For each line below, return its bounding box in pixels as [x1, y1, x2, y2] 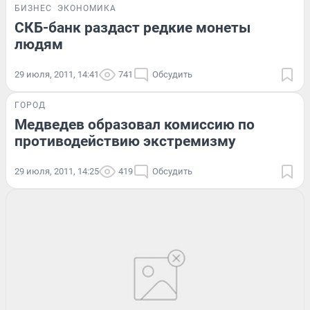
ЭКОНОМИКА [57, 3, 116, 13]
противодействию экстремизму [15, 132, 236, 149]
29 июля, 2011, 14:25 [15, 165, 99, 176]
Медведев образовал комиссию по [15, 116, 255, 133]
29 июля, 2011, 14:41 [15, 69, 99, 80]
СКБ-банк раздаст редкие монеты [15, 19, 250, 36]
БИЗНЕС [15, 3, 52, 13]
